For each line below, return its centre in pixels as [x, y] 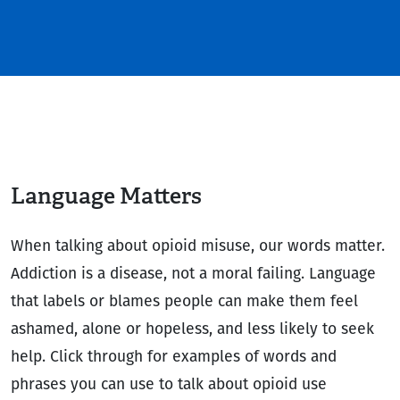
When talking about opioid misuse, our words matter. [198, 246]
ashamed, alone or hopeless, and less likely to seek [192, 329]
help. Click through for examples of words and [174, 357]
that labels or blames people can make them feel [184, 302]
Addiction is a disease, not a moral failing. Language [193, 274]
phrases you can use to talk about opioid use [169, 385]
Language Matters [106, 195]
